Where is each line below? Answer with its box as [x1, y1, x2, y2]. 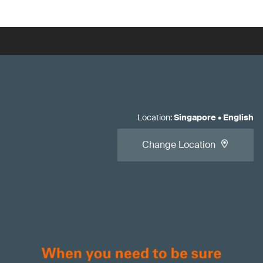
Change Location [142, 139, 215, 151]
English [223, 112, 254, 123]
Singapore [174, 112, 216, 123]
